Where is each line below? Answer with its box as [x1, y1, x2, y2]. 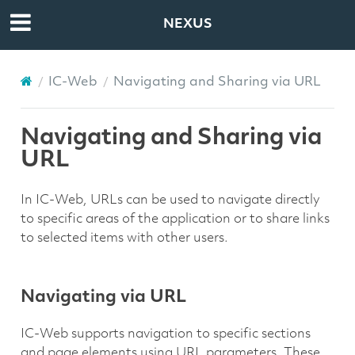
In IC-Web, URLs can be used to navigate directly [20, 193, 320, 207]
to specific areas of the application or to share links [20, 212, 330, 226]
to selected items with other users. [20, 231, 228, 245]
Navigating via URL [20, 289, 186, 307]
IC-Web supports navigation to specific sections [20, 328, 311, 342]
